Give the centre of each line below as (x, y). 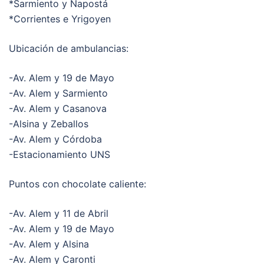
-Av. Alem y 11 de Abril (59, 213)
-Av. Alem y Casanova (58, 108)
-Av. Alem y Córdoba (55, 139)
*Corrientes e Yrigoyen (60, 19)
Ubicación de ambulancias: (69, 48)
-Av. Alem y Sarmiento (58, 93)
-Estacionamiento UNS (60, 154)
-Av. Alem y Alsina (49, 244)
